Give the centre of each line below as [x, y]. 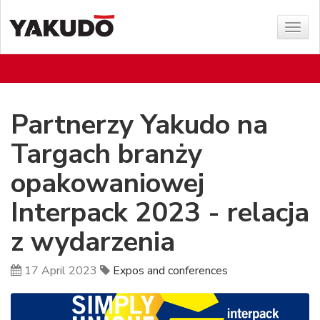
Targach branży [106, 154]
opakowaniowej [107, 183]
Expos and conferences [170, 271]
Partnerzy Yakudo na [139, 125]
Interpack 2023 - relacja [160, 212]
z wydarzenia [93, 242]
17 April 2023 [61, 271]
